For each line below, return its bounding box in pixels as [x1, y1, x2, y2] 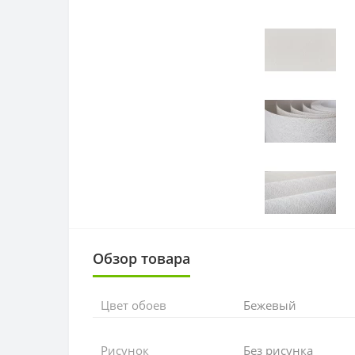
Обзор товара [93, 248, 190, 268]
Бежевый [243, 296, 296, 313]
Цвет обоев [101, 296, 166, 313]
